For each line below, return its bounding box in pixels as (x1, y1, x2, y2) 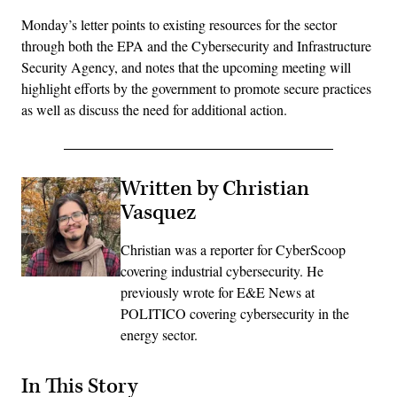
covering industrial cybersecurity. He (121, 261, 323, 280)
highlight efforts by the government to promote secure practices (21, 78, 371, 97)
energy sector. (121, 324, 198, 344)
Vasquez (121, 198, 196, 226)
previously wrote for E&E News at (121, 282, 315, 301)
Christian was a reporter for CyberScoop (121, 239, 346, 259)
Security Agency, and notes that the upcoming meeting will (21, 57, 351, 76)
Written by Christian (121, 175, 309, 202)
